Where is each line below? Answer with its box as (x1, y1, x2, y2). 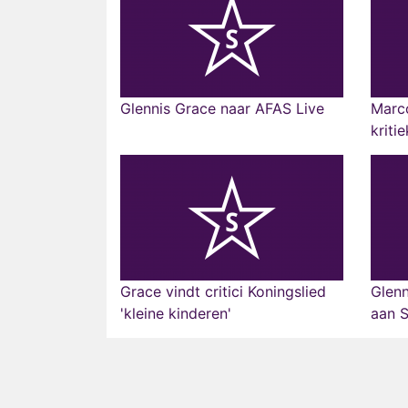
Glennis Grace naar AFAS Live (120, 99, 324, 117)
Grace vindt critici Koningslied (120, 282, 326, 301)
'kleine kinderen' (120, 304, 231, 322)
